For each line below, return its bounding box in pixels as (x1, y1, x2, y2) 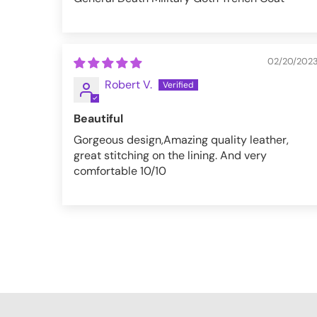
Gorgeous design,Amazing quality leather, (74, 132, 289, 147)
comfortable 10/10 (74, 163, 166, 178)
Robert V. (105, 77, 152, 92)
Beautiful (74, 111, 123, 126)
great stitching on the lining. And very (74, 148, 267, 163)
